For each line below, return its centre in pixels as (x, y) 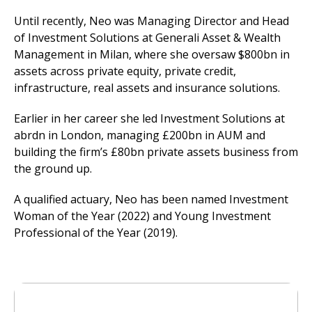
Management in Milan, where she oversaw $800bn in (152, 54)
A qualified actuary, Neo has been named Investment (151, 199)
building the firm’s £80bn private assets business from (156, 152)
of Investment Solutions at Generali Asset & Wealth (147, 38)
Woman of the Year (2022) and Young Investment (142, 216)
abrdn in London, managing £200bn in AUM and (140, 135)
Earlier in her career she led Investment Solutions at (149, 118)
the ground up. (53, 169)
